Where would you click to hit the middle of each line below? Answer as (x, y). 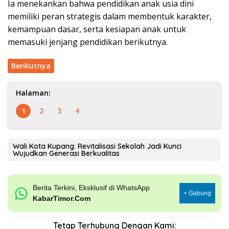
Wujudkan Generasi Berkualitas (66, 154)
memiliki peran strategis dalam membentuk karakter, (110, 17)
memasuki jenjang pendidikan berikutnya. (88, 42)
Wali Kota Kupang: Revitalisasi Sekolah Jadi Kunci (97, 146)
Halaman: (33, 93)
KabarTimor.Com (62, 199)
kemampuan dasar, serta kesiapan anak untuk (97, 29)
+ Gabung (197, 193)
